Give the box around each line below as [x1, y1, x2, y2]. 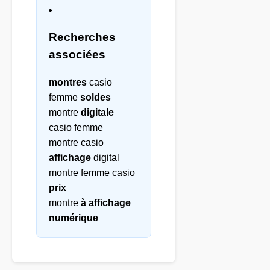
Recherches [49, 31, 116, 44]
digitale [81, 107, 114, 118]
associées [49, 48, 105, 61]
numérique [49, 213, 98, 224]
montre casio [49, 137, 104, 148]
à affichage [81, 198, 131, 209]
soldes [80, 92, 111, 103]
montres [49, 77, 89, 88]
